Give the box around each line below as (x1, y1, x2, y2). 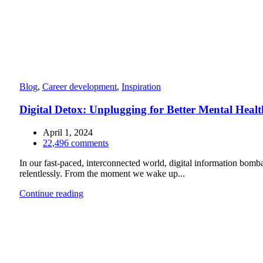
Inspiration (122, 82, 161, 92)
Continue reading (19, 188, 83, 198)
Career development (42, 82, 117, 92)
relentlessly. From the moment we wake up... (19, 168, 185, 178)
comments (71, 137, 109, 148)
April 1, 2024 (43, 127, 93, 137)
